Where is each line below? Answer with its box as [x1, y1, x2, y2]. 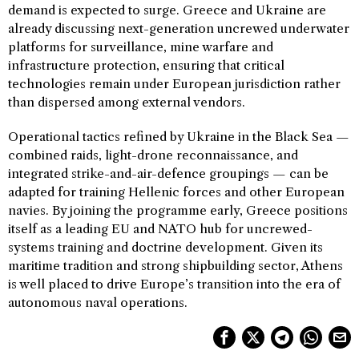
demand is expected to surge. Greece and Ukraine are [8, 2, 326, 18]
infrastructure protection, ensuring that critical [8, 57, 284, 73]
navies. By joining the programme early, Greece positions [8, 202, 348, 218]
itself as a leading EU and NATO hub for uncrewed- [8, 220, 313, 236]
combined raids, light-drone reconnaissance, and [8, 147, 298, 163]
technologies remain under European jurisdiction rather [8, 75, 341, 91]
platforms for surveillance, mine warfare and [8, 38, 273, 54]
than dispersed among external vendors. [8, 94, 245, 110]
